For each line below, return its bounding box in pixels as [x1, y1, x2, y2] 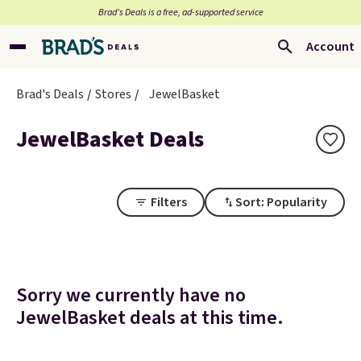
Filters [151, 193, 187, 211]
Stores [95, 85, 131, 103]
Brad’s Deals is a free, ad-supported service [98, 6, 263, 19]
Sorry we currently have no [16, 281, 246, 309]
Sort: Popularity [235, 193, 327, 211]
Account [306, 38, 355, 56]
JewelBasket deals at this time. [16, 304, 284, 332]
